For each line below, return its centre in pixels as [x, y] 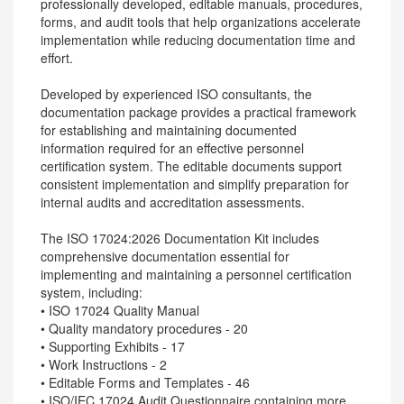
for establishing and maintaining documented [169, 130]
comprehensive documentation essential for [165, 256]
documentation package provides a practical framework [198, 112]
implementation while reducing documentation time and [198, 40]
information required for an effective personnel [172, 148]
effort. [57, 58]
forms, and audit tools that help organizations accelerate [201, 22]
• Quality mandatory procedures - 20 [144, 328]
